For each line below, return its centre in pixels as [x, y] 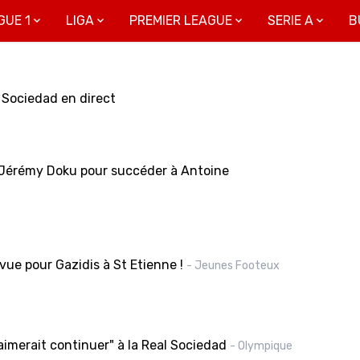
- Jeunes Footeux [233, 266]
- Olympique [261, 346]
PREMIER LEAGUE [181, 20]
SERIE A [290, 20]
